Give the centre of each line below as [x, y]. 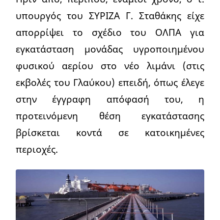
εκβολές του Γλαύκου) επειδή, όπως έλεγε [110, 82]
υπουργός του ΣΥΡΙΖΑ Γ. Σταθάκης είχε [110, 16]
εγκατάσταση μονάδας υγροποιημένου [110, 49]
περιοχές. [37, 149]
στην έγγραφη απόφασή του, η [110, 99]
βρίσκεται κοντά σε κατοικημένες [110, 133]
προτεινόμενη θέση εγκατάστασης [110, 116]
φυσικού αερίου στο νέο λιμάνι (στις [110, 66]
